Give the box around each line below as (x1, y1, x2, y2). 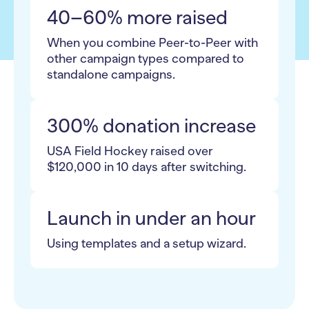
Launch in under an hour (47, 207, 256, 229)
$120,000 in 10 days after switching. (47, 159, 246, 174)
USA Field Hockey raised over (47, 143, 213, 158)
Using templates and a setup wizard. (47, 236, 246, 250)
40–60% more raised (47, 6, 228, 28)
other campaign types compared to (47, 51, 244, 66)
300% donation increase (47, 114, 256, 137)
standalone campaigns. (47, 67, 175, 81)
